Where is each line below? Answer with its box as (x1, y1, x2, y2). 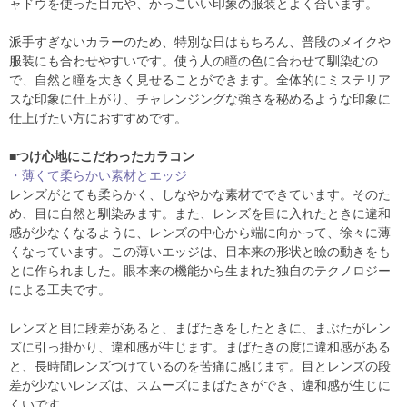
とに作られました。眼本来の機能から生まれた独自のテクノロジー (9, 263, 391, 278)
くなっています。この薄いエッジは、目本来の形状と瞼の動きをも (9, 243, 391, 259)
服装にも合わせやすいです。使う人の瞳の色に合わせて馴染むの (9, 53, 378, 68)
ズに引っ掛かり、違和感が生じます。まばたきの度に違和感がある (9, 339, 391, 354)
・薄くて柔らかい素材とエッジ (9, 167, 187, 183)
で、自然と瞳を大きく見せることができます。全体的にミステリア (9, 72, 391, 87)
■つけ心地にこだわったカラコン (9, 148, 194, 164)
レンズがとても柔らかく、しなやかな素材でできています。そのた (9, 186, 391, 202)
